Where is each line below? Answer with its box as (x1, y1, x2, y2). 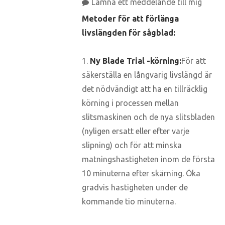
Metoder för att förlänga (82, 14, 179, 24)
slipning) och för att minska (82, 141, 182, 150)
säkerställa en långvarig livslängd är (82, 70, 212, 80)
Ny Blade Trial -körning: (90, 56, 181, 66)
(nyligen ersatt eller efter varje (82, 127, 189, 136)
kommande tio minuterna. (82, 197, 176, 206)
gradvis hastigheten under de (82, 183, 188, 192)
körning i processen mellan (82, 98, 179, 108)
